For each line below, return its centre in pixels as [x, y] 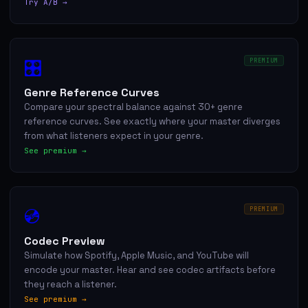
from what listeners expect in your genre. [114, 135]
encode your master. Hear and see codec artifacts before [150, 269]
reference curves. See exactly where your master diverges [152, 121]
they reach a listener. [70, 284]
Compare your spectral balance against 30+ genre [133, 107]
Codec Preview [65, 241]
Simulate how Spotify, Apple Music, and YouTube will [136, 255]
